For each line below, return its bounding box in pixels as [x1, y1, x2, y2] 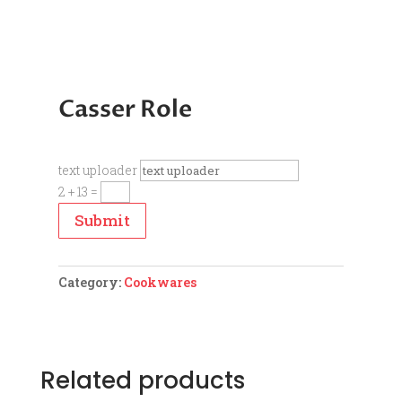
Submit [74, 210, 130, 232]
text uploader [57, 162, 137, 179]
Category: [57, 274, 124, 292]
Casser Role [57, 93, 192, 126]
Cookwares [123, 274, 197, 292]
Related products [39, 364, 245, 398]
